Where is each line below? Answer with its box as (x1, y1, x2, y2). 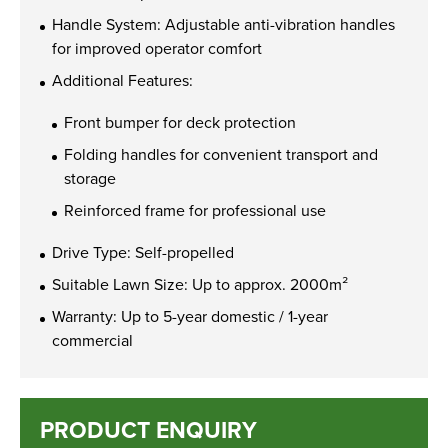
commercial (52, 328, 133, 352)
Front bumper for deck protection (64, 110, 296, 134)
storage (64, 166, 116, 190)
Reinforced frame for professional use (64, 198, 326, 222)
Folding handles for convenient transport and (64, 142, 378, 166)
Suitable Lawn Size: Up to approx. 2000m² (52, 272, 348, 296)
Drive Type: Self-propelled (52, 240, 234, 264)
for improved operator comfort (52, 36, 262, 60)
